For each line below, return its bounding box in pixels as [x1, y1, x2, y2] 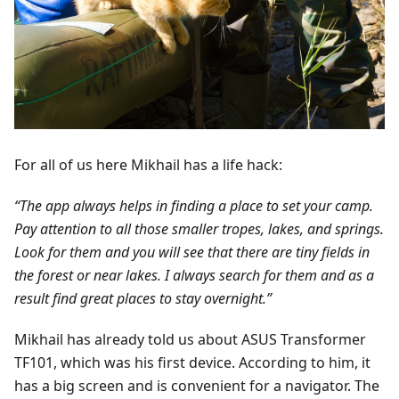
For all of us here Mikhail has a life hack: [14, 155, 282, 175]
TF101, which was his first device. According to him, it [14, 353, 370, 373]
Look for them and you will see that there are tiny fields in [14, 242, 370, 263]
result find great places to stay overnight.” [14, 289, 272, 309]
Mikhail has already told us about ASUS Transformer [14, 330, 366, 350]
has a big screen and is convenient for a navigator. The [14, 376, 379, 396]
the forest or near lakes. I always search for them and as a [14, 265, 374, 286]
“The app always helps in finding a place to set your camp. [14, 196, 373, 216]
